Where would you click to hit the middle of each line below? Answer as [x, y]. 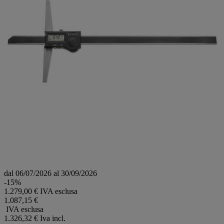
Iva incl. [53, 218]
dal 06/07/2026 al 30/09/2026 [50, 173]
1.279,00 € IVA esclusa [41, 191]
